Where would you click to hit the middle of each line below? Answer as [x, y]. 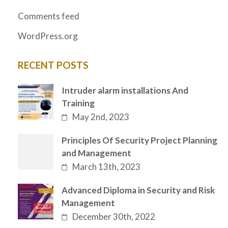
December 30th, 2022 [114, 216]
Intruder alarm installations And [125, 90]
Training [78, 103]
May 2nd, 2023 [101, 117]
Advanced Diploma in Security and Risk [138, 190]
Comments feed [49, 16]
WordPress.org [48, 36]
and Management [96, 153]
